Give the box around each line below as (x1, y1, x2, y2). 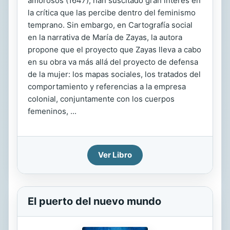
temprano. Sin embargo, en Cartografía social (28, 20, 193, 30)
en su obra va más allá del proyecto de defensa (28, 57, 198, 67)
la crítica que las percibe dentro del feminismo (28, 8, 196, 17)
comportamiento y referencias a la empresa (28, 82, 186, 91)
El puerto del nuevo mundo (28, 195, 161, 207)
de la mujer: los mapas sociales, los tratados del (28, 69, 201, 79)
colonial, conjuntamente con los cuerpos (28, 94, 175, 104)
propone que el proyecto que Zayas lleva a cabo (28, 45, 201, 54)
